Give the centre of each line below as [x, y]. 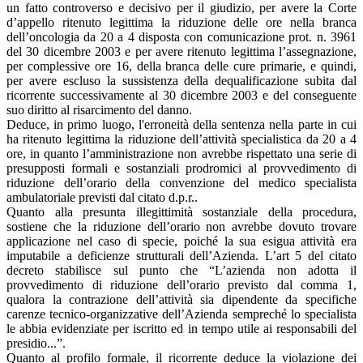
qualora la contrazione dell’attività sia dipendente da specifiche [181, 299]
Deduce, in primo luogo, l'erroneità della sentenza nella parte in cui [181, 124]
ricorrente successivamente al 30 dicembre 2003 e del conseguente [181, 95]
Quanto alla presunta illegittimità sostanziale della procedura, [181, 211]
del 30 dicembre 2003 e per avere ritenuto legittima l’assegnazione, [181, 51]
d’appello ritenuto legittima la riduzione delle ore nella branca [181, 22]
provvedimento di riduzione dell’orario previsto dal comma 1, [181, 284]
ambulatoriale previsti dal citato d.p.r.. [102, 197]
